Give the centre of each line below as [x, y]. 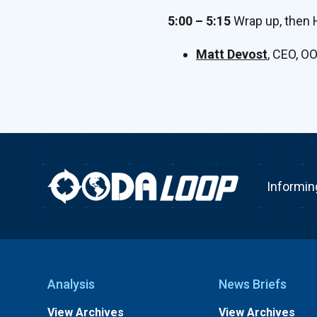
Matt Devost [232, 54]
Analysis [71, 284]
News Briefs [252, 284]
